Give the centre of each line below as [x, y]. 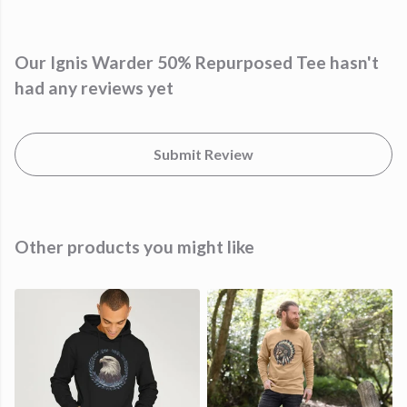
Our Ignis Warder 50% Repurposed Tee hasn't [197, 63]
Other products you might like [134, 247]
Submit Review [203, 154]
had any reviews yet [94, 88]
